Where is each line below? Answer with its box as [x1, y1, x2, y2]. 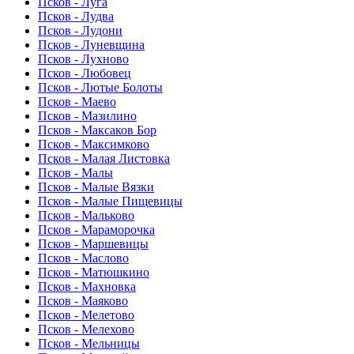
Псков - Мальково [38, 209, 134, 223]
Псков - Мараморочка [38, 223, 155, 237]
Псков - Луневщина [38, 38, 145, 52]
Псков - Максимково [38, 137, 149, 152]
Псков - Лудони [38, 24, 122, 38]
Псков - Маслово [38, 251, 129, 265]
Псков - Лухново [38, 52, 129, 66]
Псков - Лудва [38, 9, 114, 24]
